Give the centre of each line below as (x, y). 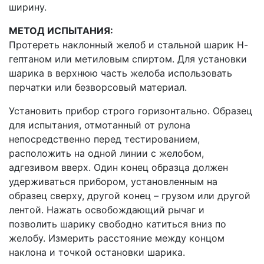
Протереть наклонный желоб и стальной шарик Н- (128, 44)
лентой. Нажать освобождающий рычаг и (107, 209)
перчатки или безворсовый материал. (98, 87)
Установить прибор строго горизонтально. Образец (131, 110)
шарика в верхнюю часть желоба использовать (121, 73)
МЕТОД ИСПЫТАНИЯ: (61, 30)
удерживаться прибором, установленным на (113, 181)
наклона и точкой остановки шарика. (97, 252)
